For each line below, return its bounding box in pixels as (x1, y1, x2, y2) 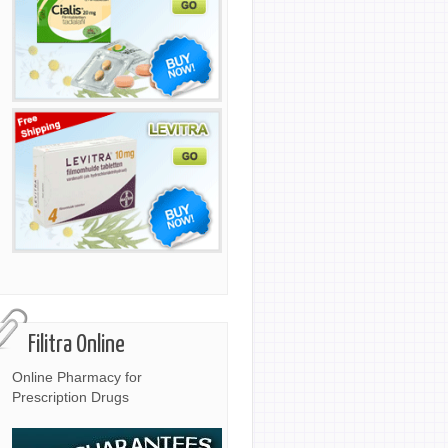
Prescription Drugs (12, 390, 129, 405)
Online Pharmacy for (12, 370, 142, 385)
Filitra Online (28, 333, 125, 357)
